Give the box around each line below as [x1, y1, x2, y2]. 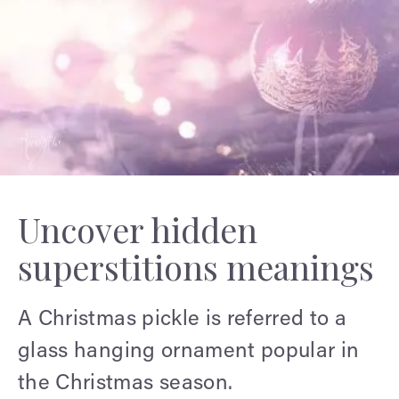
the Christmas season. [18, 372, 233, 395]
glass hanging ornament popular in [18, 340, 360, 362]
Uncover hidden [18, 206, 257, 252]
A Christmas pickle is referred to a [18, 308, 347, 330]
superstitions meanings [18, 243, 374, 289]
